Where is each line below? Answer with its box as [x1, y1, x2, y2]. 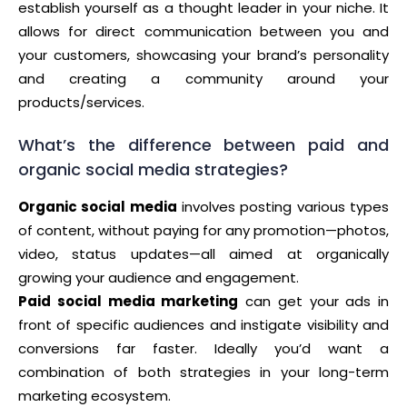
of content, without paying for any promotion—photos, [18, 221, 389, 241]
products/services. [18, 93, 144, 113]
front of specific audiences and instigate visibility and [18, 315, 389, 335]
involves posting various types [176, 197, 390, 217]
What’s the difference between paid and [18, 134, 389, 157]
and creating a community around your [18, 69, 389, 89]
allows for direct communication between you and [18, 22, 389, 42]
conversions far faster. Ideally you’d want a [18, 339, 389, 359]
